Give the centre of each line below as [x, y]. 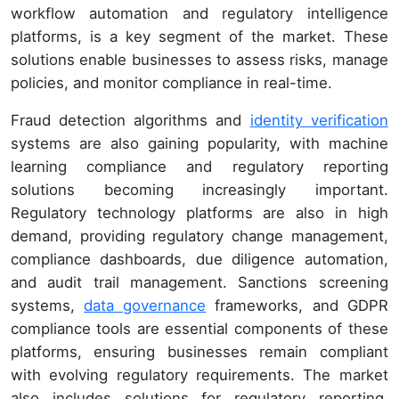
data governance [145, 305]
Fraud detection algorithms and [130, 120]
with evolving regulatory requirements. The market [199, 375]
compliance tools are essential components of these [199, 328]
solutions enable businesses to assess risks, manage [199, 59]
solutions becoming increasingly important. [199, 189]
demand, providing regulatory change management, [199, 236]
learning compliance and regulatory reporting [199, 166]
